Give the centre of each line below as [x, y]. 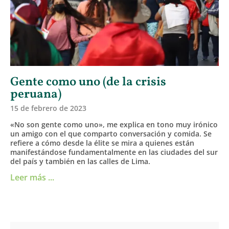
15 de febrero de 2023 [48, 108]
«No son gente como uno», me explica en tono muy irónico [114, 125]
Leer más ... [32, 178]
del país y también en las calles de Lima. [80, 162]
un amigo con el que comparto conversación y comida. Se [111, 134]
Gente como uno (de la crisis [88, 83]
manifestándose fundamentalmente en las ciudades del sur [114, 152]
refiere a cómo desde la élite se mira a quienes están [102, 143]
